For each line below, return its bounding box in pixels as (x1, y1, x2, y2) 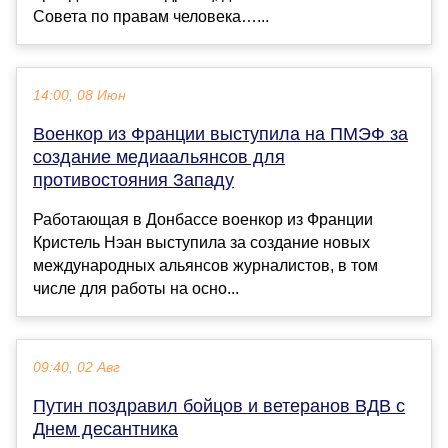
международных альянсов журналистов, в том (33, 257, 378, 275)
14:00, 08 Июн (33, 88, 126, 104)
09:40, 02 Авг (33, 360, 120, 376)
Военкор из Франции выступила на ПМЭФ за (33, 124, 408, 145)
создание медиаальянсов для (33, 147, 285, 168)
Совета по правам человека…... (33, 8, 269, 26)
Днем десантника (33, 419, 178, 440)
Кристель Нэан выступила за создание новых (33, 234, 370, 252)
